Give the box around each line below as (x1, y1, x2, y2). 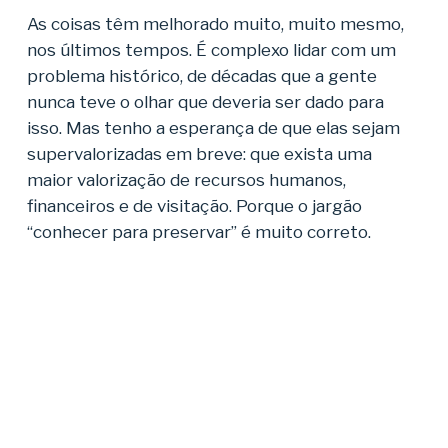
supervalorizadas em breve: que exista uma (26, 143, 372, 164)
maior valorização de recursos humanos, (26, 169, 346, 190)
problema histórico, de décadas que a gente (26, 65, 377, 86)
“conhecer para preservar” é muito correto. (26, 221, 371, 242)
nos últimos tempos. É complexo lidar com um (26, 39, 396, 60)
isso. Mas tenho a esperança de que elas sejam (26, 117, 400, 138)
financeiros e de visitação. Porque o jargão (26, 195, 362, 216)
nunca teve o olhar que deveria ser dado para (26, 91, 384, 112)
